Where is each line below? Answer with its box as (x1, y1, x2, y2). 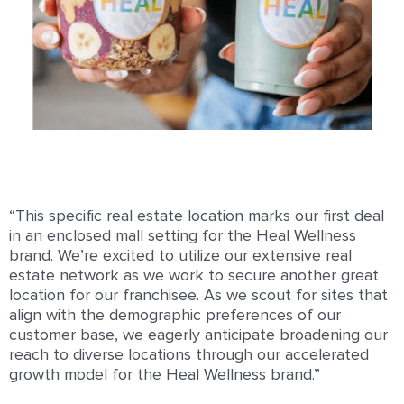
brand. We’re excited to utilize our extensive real (9, 247, 352, 264)
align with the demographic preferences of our (9, 307, 341, 324)
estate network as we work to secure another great (9, 267, 379, 284)
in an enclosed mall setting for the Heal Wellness (9, 227, 356, 244)
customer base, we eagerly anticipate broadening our (9, 326, 388, 344)
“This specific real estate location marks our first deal (9, 207, 384, 225)
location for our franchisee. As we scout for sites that (9, 287, 388, 304)
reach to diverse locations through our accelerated (9, 346, 369, 363)
